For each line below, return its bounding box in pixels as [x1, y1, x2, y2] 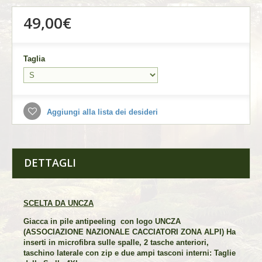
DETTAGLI [24, 155, 76, 170]
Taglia [23, 54, 47, 63]
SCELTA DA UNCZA [23, 198, 94, 208]
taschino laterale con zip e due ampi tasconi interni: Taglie [23, 248, 236, 257]
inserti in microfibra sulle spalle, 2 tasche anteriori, [23, 237, 209, 247]
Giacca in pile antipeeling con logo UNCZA [23, 216, 181, 226]
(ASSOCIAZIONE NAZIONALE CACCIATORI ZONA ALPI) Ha [23, 227, 236, 236]
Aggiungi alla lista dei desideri [44, 107, 158, 116]
